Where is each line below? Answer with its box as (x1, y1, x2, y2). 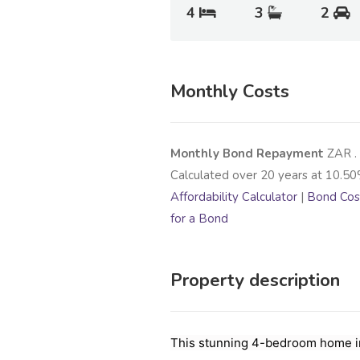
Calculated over (170, 166, 260, 183)
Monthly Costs (170, 79, 289, 104)
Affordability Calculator (170, 188, 297, 205)
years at (275, 166, 325, 183)
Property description (170, 268, 340, 292)
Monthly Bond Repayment (170, 145, 327, 162)
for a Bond (170, 210, 228, 227)
